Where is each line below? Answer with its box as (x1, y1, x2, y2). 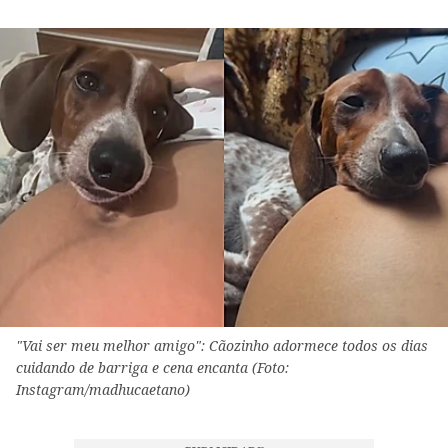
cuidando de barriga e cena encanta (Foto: (16, 358, 289, 378)
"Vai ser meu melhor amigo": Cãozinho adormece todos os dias (16, 336, 428, 356)
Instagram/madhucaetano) (16, 380, 190, 400)
